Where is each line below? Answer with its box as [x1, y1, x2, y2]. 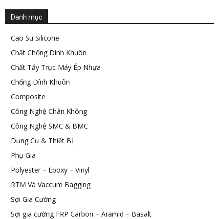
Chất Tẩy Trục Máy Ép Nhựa [11, 63, 101, 72]
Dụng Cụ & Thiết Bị [11, 136, 73, 145]
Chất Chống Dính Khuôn [11, 48, 87, 57]
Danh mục [11, 13, 42, 21]
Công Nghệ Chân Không [11, 107, 87, 116]
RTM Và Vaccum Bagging [11, 180, 90, 189]
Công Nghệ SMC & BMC [11, 121, 88, 131]
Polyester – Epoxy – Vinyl [11, 165, 89, 175]
